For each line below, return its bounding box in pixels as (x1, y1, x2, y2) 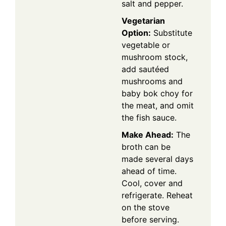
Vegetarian (122, 15, 165, 26)
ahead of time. (122, 165, 177, 176)
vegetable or (122, 39, 170, 50)
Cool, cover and (122, 178, 183, 188)
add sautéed (122, 64, 169, 74)
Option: (122, 27, 151, 38)
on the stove (122, 202, 169, 212)
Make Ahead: (122, 129, 174, 140)
